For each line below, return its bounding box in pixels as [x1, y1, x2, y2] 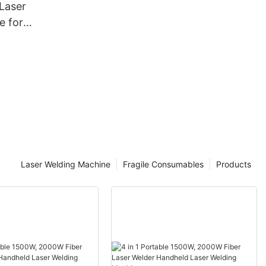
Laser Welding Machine [21, 159, 110, 170]
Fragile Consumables [123, 159, 204, 170]
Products [216, 159, 251, 170]
